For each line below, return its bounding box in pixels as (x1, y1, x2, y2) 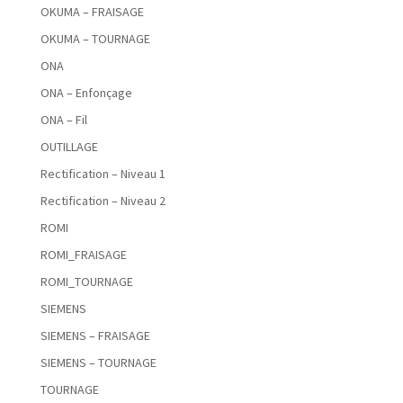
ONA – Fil (40, 112, 87, 129)
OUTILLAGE (40, 139, 98, 156)
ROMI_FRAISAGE (40, 246, 127, 264)
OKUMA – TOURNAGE (40, 31, 150, 48)
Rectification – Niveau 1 (40, 166, 166, 183)
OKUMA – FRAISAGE (40, 4, 144, 21)
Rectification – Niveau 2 (40, 193, 166, 210)
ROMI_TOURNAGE (40, 273, 133, 291)
